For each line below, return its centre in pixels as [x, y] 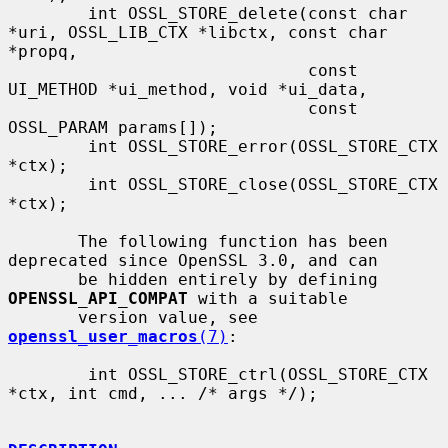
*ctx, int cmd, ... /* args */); [163, 393]
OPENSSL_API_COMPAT [98, 298]
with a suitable [268, 298]
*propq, [43, 51]
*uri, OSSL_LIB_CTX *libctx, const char [198, 32]
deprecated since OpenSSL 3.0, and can [193, 260]
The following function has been [43, 241]
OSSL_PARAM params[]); [113, 127]
